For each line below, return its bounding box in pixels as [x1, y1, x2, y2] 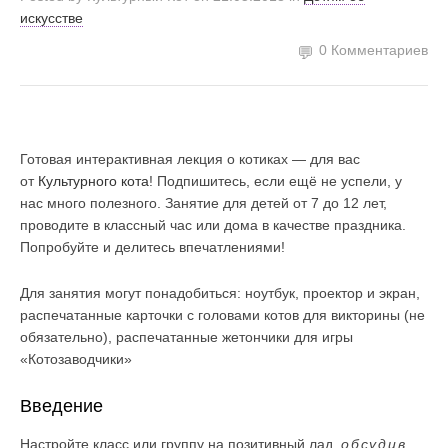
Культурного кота [38, 173, 149, 189]
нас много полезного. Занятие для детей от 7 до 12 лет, [20, 195, 387, 211]
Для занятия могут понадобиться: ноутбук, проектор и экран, [20, 285, 420, 301]
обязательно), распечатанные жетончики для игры [20, 329, 353, 345]
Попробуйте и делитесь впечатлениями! [20, 239, 285, 255]
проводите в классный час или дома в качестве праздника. [20, 217, 406, 233]
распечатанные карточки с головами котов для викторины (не [20, 307, 425, 323]
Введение [20, 396, 103, 416]
